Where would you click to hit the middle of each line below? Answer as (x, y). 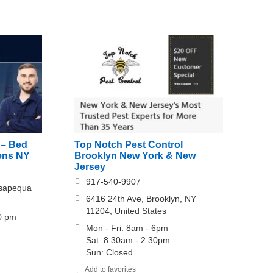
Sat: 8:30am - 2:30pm (128, 240)
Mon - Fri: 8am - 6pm (127, 228)
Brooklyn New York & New (135, 155)
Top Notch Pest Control (129, 144)
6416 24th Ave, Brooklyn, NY (141, 198)
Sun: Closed (110, 252)
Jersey (90, 166)
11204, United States (126, 211)
